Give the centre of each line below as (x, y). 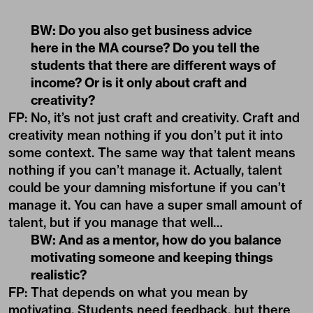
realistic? (59, 275)
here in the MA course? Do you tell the (145, 48)
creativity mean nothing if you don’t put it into (146, 135)
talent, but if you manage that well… (116, 222)
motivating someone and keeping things (152, 257)
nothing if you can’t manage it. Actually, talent (145, 170)
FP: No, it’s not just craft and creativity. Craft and (154, 117)
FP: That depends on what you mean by (128, 292)
